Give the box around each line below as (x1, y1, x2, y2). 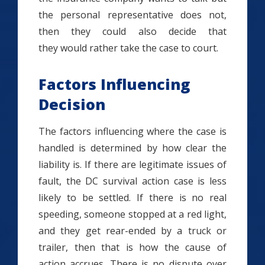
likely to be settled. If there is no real (38, 191, 227, 204)
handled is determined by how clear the (38, 141, 227, 154)
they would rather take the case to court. (38, 41, 218, 54)
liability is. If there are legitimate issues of (38, 158, 227, 171)
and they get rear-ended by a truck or (38, 224, 227, 237)
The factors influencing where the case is (38, 125, 227, 138)
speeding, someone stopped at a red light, (38, 208, 227, 221)
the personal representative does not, (38, 8, 227, 21)
